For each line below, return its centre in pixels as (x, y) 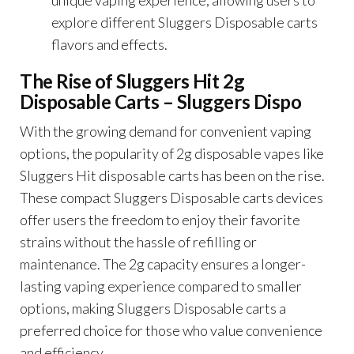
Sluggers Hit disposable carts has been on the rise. (172, 175)
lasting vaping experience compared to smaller (161, 286)
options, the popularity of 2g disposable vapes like (172, 153)
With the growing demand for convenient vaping (166, 131)
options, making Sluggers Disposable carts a (153, 308)
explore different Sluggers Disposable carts (185, 22)
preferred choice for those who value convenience (171, 330)
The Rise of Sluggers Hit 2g (132, 81)
